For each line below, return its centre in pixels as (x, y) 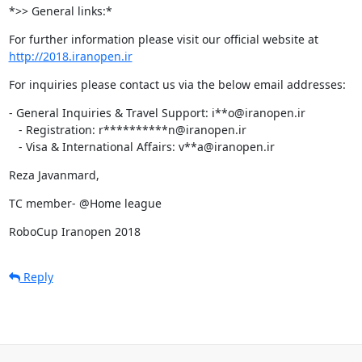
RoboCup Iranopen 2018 (74, 231)
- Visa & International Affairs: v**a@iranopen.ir (146, 146)
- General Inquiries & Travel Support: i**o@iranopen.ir (157, 112)
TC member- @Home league (85, 203)
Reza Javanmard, (54, 175)
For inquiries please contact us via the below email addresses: (177, 84)
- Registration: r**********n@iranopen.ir (13, 129)
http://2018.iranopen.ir (70, 56)
